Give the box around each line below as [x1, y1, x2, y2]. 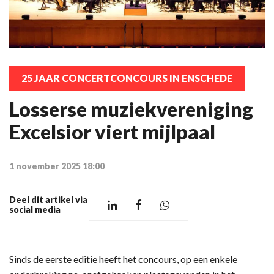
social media [9, 204, 61, 215]
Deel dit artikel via [9, 194, 87, 205]
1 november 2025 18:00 [9, 160, 105, 171]
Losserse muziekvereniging [9, 97, 253, 121]
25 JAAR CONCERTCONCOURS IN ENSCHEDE [21, 72, 232, 84]
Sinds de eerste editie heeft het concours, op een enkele [9, 253, 237, 265]
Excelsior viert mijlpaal [9, 119, 215, 144]
